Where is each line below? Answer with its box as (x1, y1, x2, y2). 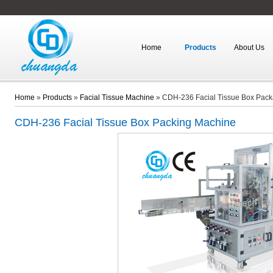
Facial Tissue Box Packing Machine (63, 116, 236, 129)
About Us (233, 43, 264, 52)
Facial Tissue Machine (79, 93, 154, 102)
